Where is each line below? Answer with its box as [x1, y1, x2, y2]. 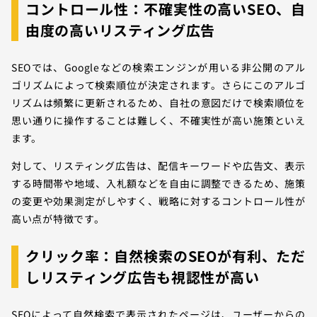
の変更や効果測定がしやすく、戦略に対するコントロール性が [11, 194, 306, 209]
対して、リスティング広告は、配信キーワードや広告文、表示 [11, 158, 306, 173]
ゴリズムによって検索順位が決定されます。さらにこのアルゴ [11, 78, 306, 93]
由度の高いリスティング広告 [25, 20, 216, 41]
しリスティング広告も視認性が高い [25, 267, 260, 288]
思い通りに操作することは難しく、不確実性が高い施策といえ [11, 113, 306, 128]
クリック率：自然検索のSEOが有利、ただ [25, 246, 306, 267]
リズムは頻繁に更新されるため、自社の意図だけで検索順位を [11, 96, 306, 110]
